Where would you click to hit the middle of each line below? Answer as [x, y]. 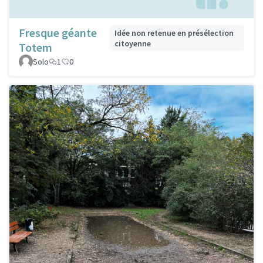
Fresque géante [58, 33]
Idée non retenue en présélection [174, 33]
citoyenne [132, 44]
